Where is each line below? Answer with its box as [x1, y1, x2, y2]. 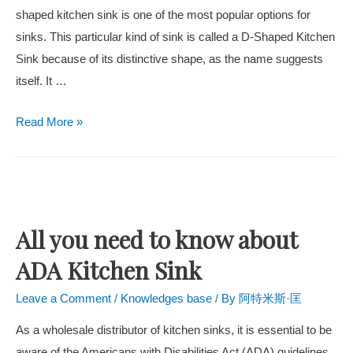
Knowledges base [121, 292, 212, 306]
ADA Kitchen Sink [16, 255, 202, 287]
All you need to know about [16, 224, 297, 256]
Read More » [16, 115, 83, 128]
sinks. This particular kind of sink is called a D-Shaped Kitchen [16, 31, 335, 44]
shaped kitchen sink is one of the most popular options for [16, 9, 310, 22]
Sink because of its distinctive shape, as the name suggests [16, 53, 323, 66]
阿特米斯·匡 [239, 292, 302, 306]
